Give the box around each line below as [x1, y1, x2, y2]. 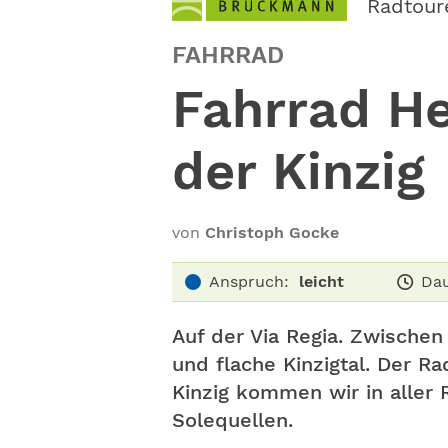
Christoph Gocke [205, 223, 339, 242]
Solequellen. [172, 408, 293, 432]
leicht [299, 272, 344, 291]
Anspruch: [209, 272, 289, 291]
